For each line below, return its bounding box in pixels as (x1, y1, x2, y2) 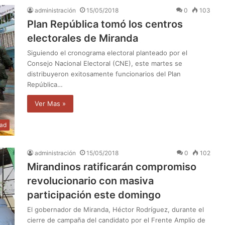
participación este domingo (27, 188, 161, 201)
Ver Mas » (35, 99, 66, 107)
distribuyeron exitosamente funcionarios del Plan (27, 69, 181, 78)
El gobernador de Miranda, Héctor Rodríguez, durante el (27, 205, 204, 213)
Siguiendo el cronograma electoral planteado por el (27, 48, 187, 57)
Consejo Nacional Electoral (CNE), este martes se (27, 59, 182, 67)
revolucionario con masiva (27, 174, 154, 187)
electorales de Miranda (27, 32, 138, 44)
